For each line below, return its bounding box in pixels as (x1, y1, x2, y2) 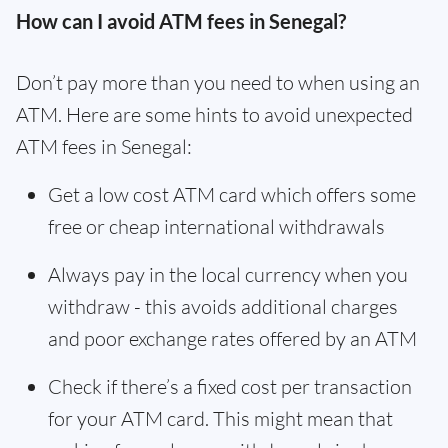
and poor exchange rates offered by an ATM (48, 326, 417, 351)
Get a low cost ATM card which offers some (48, 182, 416, 207)
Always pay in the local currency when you (48, 262, 408, 287)
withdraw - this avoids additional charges (48, 294, 398, 319)
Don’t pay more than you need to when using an (16, 70, 420, 95)
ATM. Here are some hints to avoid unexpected (16, 102, 413, 127)
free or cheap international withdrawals (48, 214, 385, 239)
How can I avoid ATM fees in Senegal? (16, 9, 346, 33)
